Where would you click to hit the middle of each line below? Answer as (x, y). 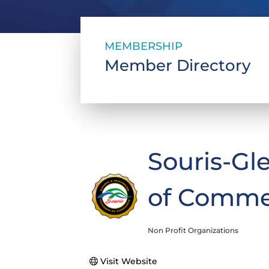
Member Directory (178, 66)
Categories (173, 238)
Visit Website (128, 261)
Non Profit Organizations (193, 231)
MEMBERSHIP (144, 47)
